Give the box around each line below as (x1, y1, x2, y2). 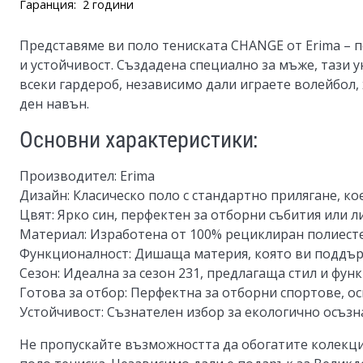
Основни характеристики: (19, 126, 258, 153)
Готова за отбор (19, 284, 125, 301)
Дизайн (19, 186, 67, 204)
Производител (19, 167, 114, 185)
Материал (19, 225, 84, 243)
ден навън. (19, 95, 89, 113)
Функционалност (19, 245, 129, 263)
